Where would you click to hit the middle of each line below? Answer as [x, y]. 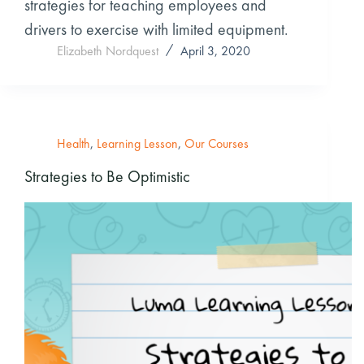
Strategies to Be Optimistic [107, 176]
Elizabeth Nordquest [108, 50]
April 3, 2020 [215, 50]
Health [74, 143]
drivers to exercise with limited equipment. [156, 29]
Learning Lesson [137, 143]
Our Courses [217, 143]
